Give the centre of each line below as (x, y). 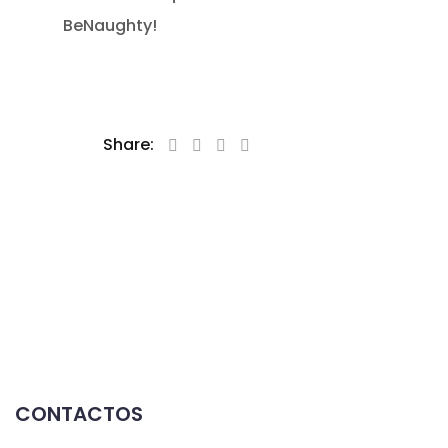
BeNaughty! (110, 25)
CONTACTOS (79, 414)
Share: (129, 144)
